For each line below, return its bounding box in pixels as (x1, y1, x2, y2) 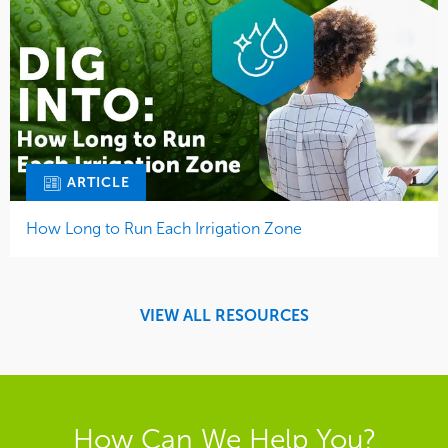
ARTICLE (63, 173, 130, 191)
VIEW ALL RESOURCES (139, 306, 309, 326)
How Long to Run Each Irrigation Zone (26, 219, 302, 239)
